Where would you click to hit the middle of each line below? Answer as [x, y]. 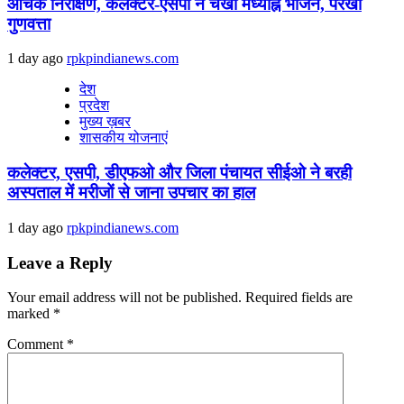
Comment [37, 344]
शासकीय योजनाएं [124, 138]
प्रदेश [94, 106]
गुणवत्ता [29, 23]
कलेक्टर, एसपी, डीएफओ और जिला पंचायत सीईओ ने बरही [179, 173]
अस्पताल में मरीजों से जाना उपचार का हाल [131, 193]
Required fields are [299, 298]
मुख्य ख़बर [105, 122]
